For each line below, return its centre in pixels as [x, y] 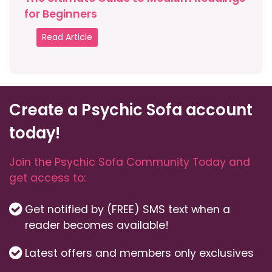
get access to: [47, 178]
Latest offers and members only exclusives [139, 253]
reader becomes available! [97, 226]
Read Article [67, 37]
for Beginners [61, 14]
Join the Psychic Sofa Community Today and [130, 162]
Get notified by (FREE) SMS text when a [127, 210]
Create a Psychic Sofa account [131, 110]
